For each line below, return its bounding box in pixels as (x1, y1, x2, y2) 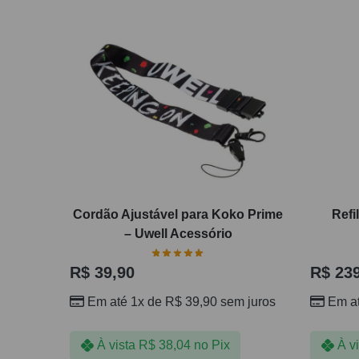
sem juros (217, 294, 276, 309)
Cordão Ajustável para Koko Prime (73, 208, 283, 222)
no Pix (193, 338, 230, 353)
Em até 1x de (87, 294, 166, 309)
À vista (96, 338, 135, 353)
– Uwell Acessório (123, 227, 232, 241)
